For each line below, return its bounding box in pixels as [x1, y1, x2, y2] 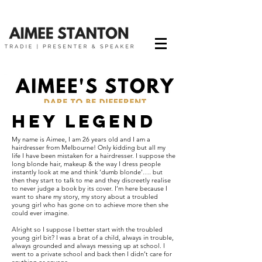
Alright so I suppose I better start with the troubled [12, 225, 163, 233]
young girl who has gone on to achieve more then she [12, 201, 168, 209]
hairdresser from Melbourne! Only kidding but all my [12, 143, 166, 151]
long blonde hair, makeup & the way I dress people [12, 160, 161, 168]
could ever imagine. [12, 209, 69, 217]
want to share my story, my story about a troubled [12, 192, 158, 201]
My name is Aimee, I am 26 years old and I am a [12, 135, 150, 143]
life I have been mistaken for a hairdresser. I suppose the [12, 151, 175, 160]
